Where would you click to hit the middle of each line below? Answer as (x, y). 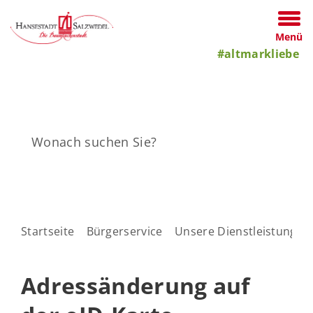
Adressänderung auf (136, 285)
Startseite (48, 231)
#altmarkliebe (258, 54)
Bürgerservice (124, 231)
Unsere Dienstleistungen (243, 231)
